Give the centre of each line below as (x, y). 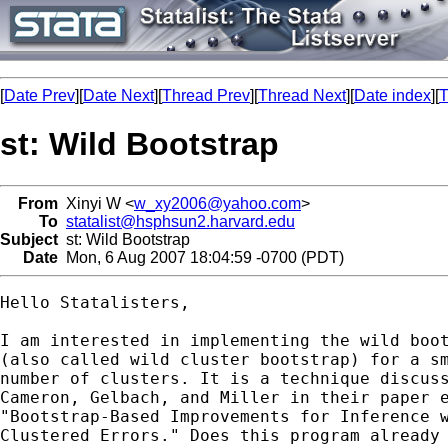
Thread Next (302, 95)
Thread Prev (206, 95)
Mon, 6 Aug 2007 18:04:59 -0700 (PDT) (201, 257)
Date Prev (39, 95)
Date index (392, 95)
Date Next (118, 95)
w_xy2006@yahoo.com (217, 203)
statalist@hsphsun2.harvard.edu (180, 221)
